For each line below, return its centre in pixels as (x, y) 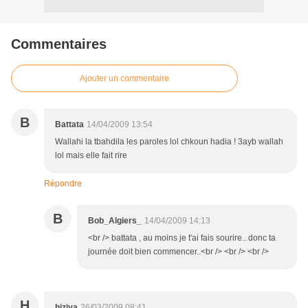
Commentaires (59, 44)
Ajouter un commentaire (124, 79)
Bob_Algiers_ (115, 221)
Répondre (63, 184)
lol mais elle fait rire (91, 156)
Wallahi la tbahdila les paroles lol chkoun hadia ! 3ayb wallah (169, 142)
